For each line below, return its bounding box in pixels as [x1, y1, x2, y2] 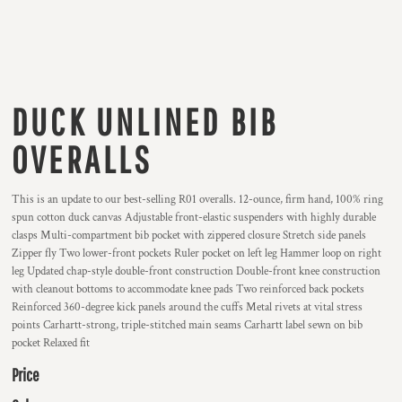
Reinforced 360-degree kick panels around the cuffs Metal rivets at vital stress [12, 300, 363, 315]
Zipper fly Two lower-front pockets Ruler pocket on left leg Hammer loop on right [12, 246, 381, 261]
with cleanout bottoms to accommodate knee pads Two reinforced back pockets [12, 282, 364, 297]
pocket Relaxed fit [12, 336, 90, 351]
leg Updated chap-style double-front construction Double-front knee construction [12, 264, 380, 279]
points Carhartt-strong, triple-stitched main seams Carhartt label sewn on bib [12, 318, 363, 333]
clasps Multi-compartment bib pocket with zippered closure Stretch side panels [12, 228, 366, 243]
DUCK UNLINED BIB [12, 100, 279, 143]
